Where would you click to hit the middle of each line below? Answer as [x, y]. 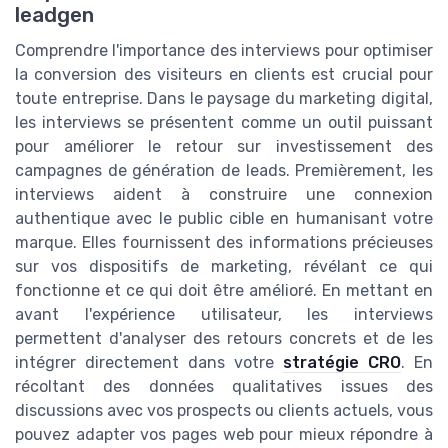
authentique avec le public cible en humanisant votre [224, 219]
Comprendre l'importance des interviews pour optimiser [224, 51]
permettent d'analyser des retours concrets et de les [224, 339]
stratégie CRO [342, 363]
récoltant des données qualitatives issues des [224, 387]
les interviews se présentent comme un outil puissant [224, 123]
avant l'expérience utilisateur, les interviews [224, 315]
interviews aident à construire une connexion [224, 195]
